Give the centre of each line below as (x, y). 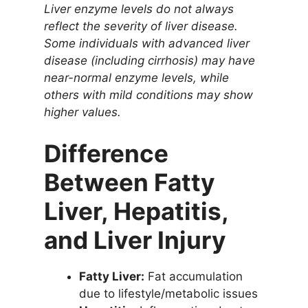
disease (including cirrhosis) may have (149, 61)
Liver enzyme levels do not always (139, 9)
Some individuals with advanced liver (146, 44)
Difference (106, 153)
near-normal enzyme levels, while (136, 78)
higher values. (82, 112)
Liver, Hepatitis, (136, 211)
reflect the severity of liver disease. (141, 26)
